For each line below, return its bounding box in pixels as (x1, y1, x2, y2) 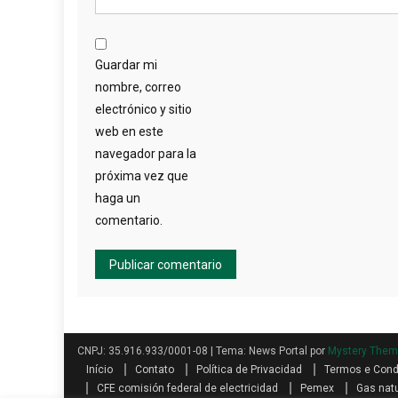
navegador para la (95, 147, 196, 161)
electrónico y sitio (95, 102, 192, 116)
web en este (95, 124, 163, 139)
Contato (135, 363, 174, 376)
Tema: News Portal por (216, 345, 328, 357)
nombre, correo (95, 80, 181, 94)
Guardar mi (95, 58, 157, 72)
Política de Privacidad (196, 363, 302, 376)
